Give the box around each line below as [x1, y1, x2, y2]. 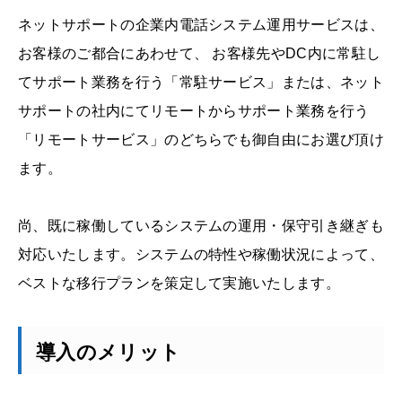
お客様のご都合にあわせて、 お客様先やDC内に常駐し [18, 46, 381, 62]
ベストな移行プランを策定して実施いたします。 [18, 275, 341, 292]
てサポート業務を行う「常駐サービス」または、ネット [18, 74, 385, 91]
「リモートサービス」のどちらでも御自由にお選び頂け [18, 132, 385, 148]
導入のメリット [36, 341, 181, 364]
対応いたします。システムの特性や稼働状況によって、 [18, 247, 384, 263]
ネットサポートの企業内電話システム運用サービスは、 [18, 17, 384, 33]
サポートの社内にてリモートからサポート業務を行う [18, 103, 370, 119]
